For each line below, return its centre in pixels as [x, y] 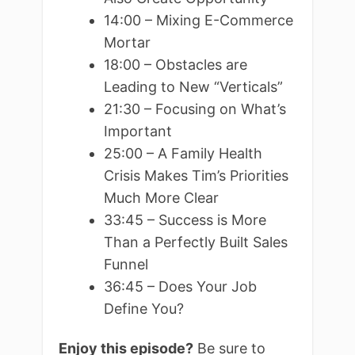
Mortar [129, 42]
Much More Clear [161, 197]
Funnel [126, 264]
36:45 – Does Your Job [180, 286]
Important [137, 131]
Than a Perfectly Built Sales [195, 242]
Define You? [145, 308]
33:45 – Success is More [185, 219]
